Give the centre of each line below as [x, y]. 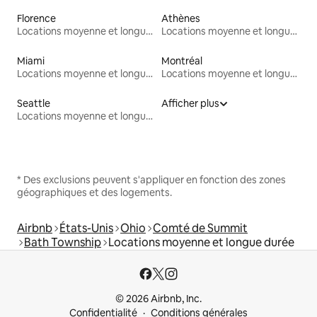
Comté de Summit [200, 229]
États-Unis [86, 229]
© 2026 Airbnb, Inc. [158, 299]
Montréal [182, 61]
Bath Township [63, 243]
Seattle [34, 104]
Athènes [181, 19]
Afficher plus [190, 104]
